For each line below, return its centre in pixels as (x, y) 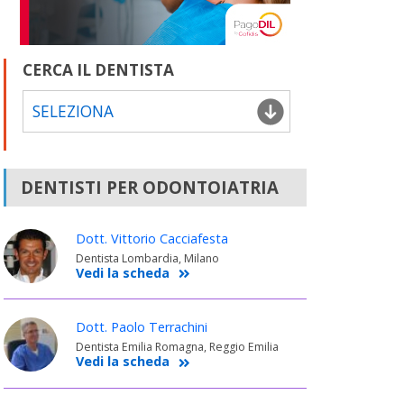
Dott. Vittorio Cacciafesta (151, 239)
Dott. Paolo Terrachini (141, 327)
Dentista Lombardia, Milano (147, 259)
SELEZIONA (73, 112)
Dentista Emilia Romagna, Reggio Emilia (177, 347)
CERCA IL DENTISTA (98, 70)
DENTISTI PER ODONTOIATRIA (149, 188)
